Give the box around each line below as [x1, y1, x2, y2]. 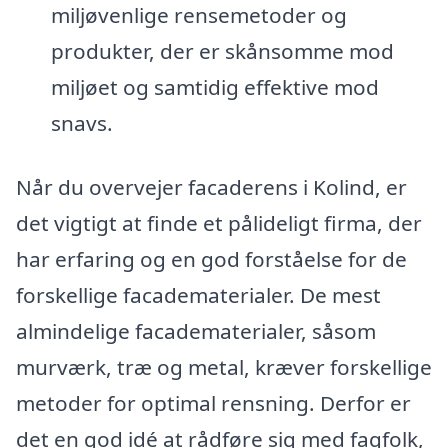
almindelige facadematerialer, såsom [16, 316, 376, 345]
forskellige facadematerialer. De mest [16, 280, 381, 309]
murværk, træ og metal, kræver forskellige [16, 352, 432, 381]
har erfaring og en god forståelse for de [16, 244, 407, 273]
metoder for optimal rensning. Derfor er [16, 388, 411, 417]
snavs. [50, 108, 113, 137]
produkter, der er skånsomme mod [50, 36, 394, 65]
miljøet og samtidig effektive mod [50, 72, 379, 101]
